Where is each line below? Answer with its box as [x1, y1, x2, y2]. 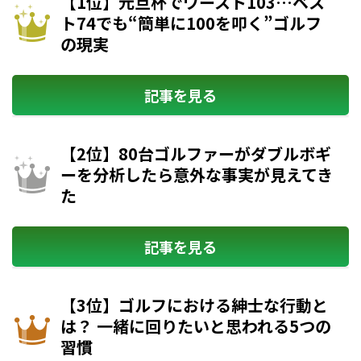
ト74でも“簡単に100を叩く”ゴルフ [60, 10, 322, 35]
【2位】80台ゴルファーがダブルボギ [60, 141, 331, 165]
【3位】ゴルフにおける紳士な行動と [60, 293, 328, 317]
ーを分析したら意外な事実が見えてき [60, 162, 333, 186]
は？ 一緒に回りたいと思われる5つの [60, 313, 331, 338]
